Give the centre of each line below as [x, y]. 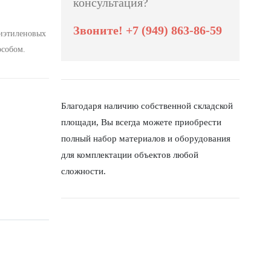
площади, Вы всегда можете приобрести [141, 122]
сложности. [83, 171]
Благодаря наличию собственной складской [147, 106]
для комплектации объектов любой [130, 155]
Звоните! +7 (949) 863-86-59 [148, 30]
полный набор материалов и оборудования [146, 139]
